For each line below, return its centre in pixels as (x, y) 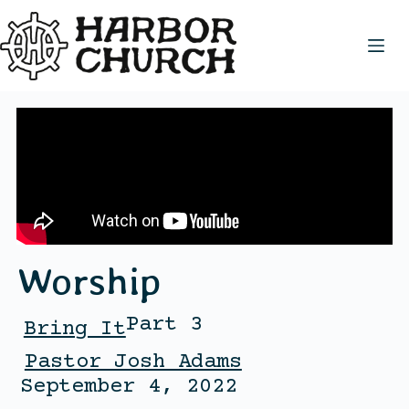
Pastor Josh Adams (133, 362)
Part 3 (164, 324)
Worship (88, 280)
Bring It (74, 329)
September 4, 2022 (128, 386)
